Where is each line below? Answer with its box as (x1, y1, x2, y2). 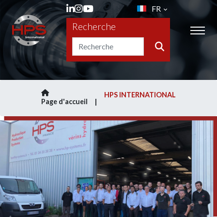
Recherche (72, 20, 116, 32)
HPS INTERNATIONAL (104, 91, 176, 99)
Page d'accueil (41, 97, 88, 106)
